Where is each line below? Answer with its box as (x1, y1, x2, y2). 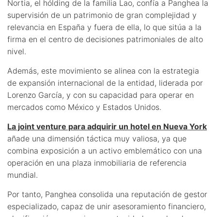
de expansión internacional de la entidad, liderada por (7, 77, 203, 88)
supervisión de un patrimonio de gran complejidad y (7, 10, 197, 20)
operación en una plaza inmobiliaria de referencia (7, 157, 186, 168)
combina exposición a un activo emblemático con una (7, 145, 202, 155)
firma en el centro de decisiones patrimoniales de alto (7, 34, 203, 44)
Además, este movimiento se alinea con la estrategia (7, 65, 199, 76)
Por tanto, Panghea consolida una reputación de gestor (7, 189, 207, 199)
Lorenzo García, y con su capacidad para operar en (7, 90, 194, 100)
